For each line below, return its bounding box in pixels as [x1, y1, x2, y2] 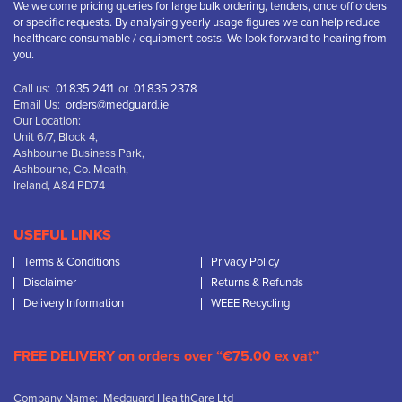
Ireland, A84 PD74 [13, 179, 105, 193]
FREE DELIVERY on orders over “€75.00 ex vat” [13, 347, 319, 365]
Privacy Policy [211, 255, 279, 269]
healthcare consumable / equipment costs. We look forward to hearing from [13, 31, 387, 46]
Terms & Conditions [23, 255, 120, 269]
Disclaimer [23, 275, 76, 290]
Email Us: [13, 98, 66, 112]
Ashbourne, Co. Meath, [13, 162, 128, 177]
